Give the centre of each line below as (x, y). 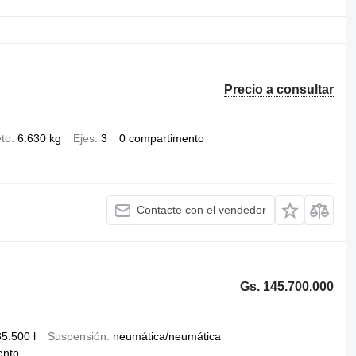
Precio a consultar (279, 89)
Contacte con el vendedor (202, 210)
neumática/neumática (166, 336)
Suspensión (77, 336)
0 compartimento (161, 138)
